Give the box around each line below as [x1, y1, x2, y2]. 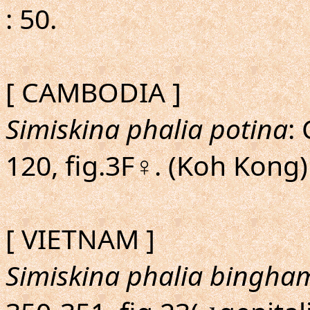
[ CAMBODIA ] [6, 73, 181, 110]
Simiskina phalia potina [6, 110, 288, 147]
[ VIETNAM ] [6, 220, 155, 257]
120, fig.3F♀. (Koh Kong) [6, 147, 308, 183]
